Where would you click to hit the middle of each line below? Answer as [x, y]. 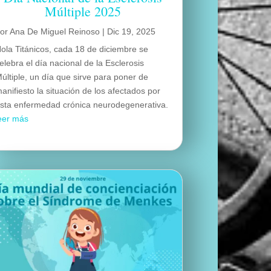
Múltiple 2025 [83, 11]
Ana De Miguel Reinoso [55, 31]
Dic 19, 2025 [132, 31]
